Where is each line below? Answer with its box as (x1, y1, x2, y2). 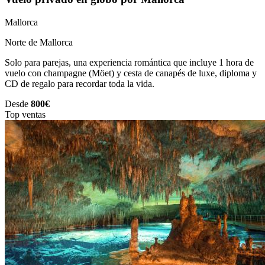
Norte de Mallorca (5, 37, 73, 47)
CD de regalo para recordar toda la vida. (5, 78, 154, 89)
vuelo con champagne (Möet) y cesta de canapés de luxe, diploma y (5, 67, 257, 78)
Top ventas (5, 109, 46, 119)
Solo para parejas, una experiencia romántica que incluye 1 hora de (5, 57, 254, 67)
